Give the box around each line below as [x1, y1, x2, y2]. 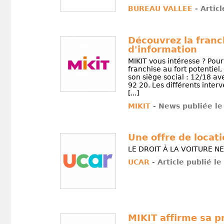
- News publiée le [152, 102, 222, 110]
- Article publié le [151, 158, 221, 166]
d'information [127, 44, 197, 55]
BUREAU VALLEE [127, 4, 192, 13]
